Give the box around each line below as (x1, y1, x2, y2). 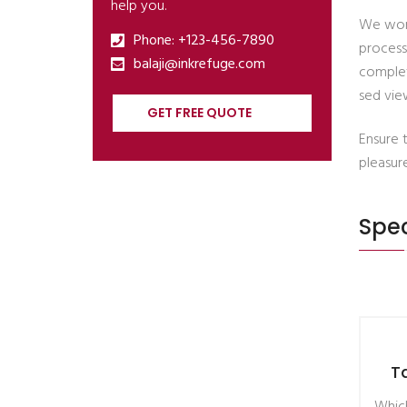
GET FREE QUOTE (147, 104, 252, 122)
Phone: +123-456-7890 (134, 29, 274, 53)
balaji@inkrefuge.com (134, 53, 265, 76)
